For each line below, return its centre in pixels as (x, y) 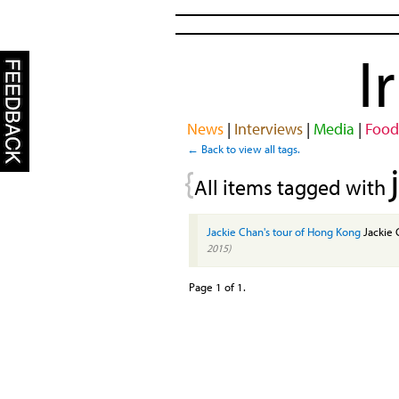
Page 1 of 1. (217, 286)
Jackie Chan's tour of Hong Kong (284, 231)
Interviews (268, 128)
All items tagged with (292, 187)
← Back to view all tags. (244, 148)
